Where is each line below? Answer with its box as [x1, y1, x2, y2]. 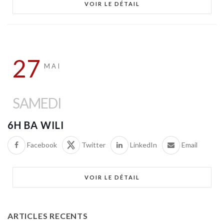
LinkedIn [130, 140, 157, 149]
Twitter [81, 140, 105, 149]
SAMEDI [12, 94, 61, 111]
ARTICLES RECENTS [7, 210, 88, 220]
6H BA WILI [7, 118, 64, 131]
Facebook [27, 140, 57, 149]
